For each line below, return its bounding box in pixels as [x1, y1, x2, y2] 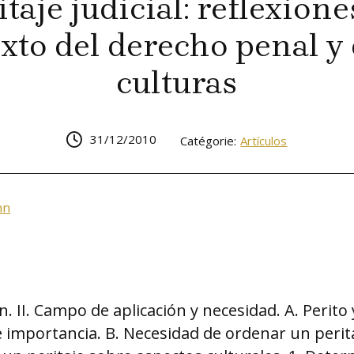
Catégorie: [180, 133, 237, 149]
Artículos [240, 133, 288, 149]
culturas [116, 64, 238, 101]
